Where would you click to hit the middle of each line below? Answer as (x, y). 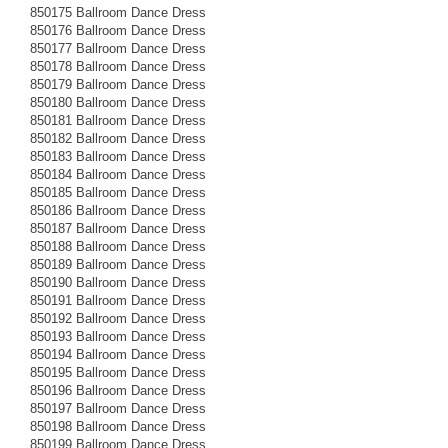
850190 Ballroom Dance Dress (118, 282)
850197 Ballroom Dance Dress (118, 408)
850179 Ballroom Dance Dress (118, 84)
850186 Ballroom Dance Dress (118, 210)
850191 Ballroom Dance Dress (118, 300)
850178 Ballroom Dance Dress (118, 66)
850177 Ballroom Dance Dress (118, 48)
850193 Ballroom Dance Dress (118, 336)
